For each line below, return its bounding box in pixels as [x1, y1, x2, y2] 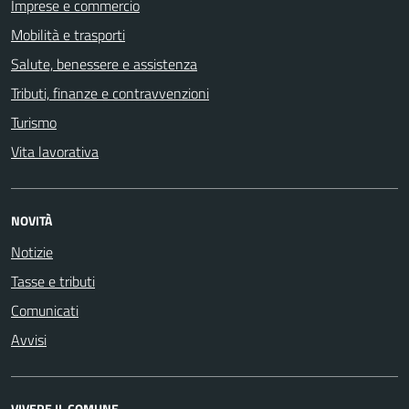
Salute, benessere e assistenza [11, 53, 197, 75]
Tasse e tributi [11, 270, 95, 292]
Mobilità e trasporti [11, 24, 125, 46]
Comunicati [11, 299, 79, 321]
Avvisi [11, 329, 47, 351]
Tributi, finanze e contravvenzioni [11, 82, 209, 104]
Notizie [11, 241, 53, 263]
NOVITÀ [11, 211, 52, 230]
